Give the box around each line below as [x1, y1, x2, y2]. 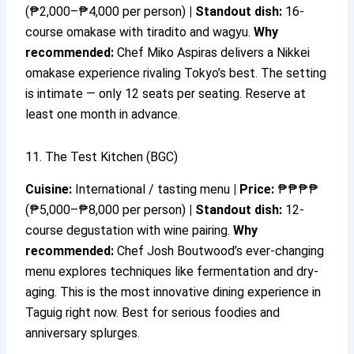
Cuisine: [25, 182, 73, 198]
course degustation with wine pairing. [25, 223, 234, 239]
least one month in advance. [25, 107, 181, 122]
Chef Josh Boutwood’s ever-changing [114, 243, 325, 259]
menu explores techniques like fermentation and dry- [25, 264, 319, 280]
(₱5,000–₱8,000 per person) [25, 202, 190, 218]
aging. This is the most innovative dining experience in [25, 284, 322, 300]
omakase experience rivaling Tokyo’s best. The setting [25, 66, 327, 81]
